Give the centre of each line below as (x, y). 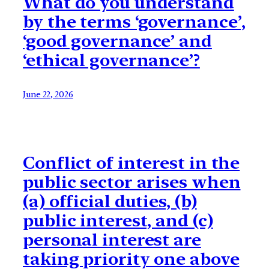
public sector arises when (132, 182)
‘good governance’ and (117, 41)
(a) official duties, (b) (110, 201)
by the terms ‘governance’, (134, 22)
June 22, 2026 (48, 95)
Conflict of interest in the (131, 163)
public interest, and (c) (118, 221)
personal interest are (112, 240)
